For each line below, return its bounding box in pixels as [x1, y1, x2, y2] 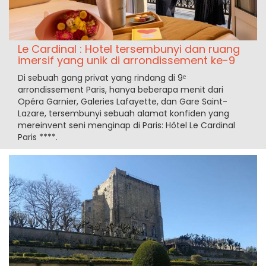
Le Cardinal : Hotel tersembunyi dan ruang [18, 42, 240, 57]
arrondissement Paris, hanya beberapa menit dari [18, 84, 223, 96]
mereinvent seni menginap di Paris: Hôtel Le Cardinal [18, 119, 235, 132]
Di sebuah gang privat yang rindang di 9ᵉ [18, 72, 186, 84]
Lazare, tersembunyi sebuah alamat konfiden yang [18, 107, 229, 120]
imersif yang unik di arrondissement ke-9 [18, 53, 235, 68]
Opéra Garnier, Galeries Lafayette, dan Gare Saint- [18, 96, 227, 108]
